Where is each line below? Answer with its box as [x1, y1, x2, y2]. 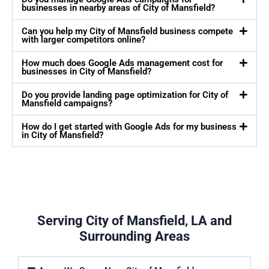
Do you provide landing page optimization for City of [22, 89, 228, 101]
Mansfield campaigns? [22, 98, 112, 109]
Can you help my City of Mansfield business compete [22, 26, 233, 37]
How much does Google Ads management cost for [22, 58, 223, 69]
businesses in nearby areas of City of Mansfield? [22, 2, 215, 14]
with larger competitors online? [22, 34, 145, 46]
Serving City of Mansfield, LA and [37, 213, 232, 229]
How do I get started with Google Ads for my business [22, 121, 237, 133]
